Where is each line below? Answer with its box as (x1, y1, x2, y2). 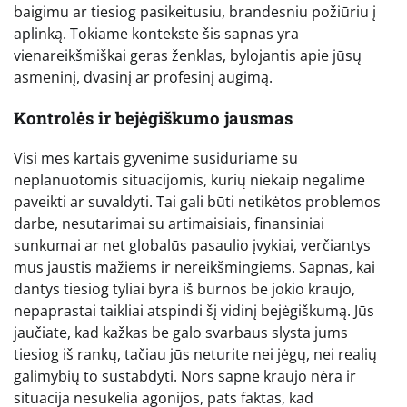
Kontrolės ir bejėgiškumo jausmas (14, 105, 293, 129)
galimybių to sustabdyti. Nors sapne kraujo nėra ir (14, 366, 356, 387)
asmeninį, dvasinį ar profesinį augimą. (14, 67, 273, 88)
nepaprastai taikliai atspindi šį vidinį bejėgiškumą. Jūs (14, 301, 374, 322)
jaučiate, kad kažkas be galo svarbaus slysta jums (14, 323, 348, 343)
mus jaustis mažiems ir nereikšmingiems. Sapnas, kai (14, 257, 375, 278)
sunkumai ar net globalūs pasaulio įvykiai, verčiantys (14, 235, 371, 256)
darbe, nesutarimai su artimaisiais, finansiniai (14, 213, 324, 234)
